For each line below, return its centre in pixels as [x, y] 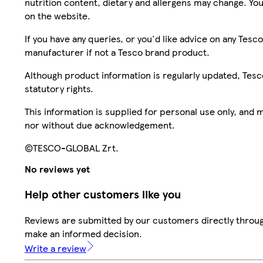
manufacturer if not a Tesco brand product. [117, 52]
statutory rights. [59, 88]
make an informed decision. [83, 234]
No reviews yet [57, 168]
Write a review [55, 248]
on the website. [58, 15]
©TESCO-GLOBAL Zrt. [72, 147]
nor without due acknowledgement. [100, 124]
